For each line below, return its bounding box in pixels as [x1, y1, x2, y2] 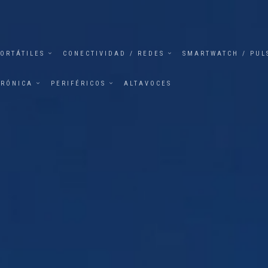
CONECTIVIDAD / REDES [63, 50, 165, 57]
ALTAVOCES [124, 80, 172, 87]
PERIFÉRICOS [51, 80, 106, 87]
